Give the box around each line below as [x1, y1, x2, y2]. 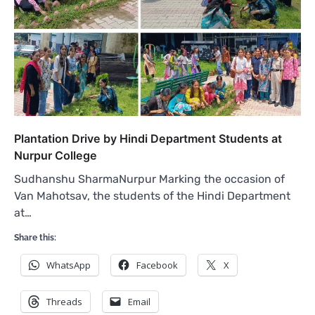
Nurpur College [14, 148, 97, 162]
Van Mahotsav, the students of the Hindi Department [14, 188, 290, 202]
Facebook [136, 258, 178, 271]
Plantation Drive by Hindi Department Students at [14, 131, 282, 146]
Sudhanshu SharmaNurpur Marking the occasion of [14, 172, 285, 186]
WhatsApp [46, 258, 91, 271]
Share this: [14, 232, 56, 243]
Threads [46, 295, 82, 308]
